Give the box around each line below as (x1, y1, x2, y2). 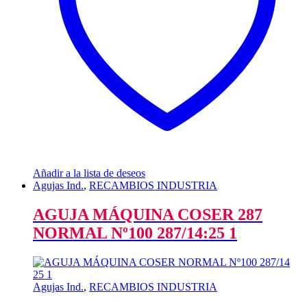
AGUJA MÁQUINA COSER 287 (33, 206, 262, 224)
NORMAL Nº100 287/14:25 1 (33, 224, 237, 243)
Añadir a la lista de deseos (33, 167, 145, 180)
